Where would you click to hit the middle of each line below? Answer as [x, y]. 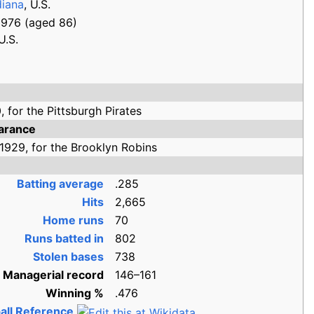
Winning [69, 293]
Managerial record [54, 275]
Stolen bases [69, 257]
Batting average [61, 184]
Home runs [74, 220]
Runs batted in [64, 238]
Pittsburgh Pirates [95, 111]
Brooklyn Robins [114, 147]
